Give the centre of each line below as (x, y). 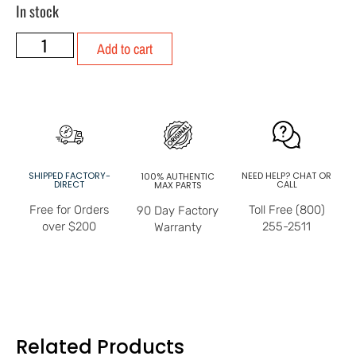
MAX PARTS (178, 185)
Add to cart (124, 49)
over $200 (70, 226)
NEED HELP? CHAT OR (287, 175)
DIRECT (70, 184)
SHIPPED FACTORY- (69, 175)
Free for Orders (70, 209)
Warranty (178, 227)
